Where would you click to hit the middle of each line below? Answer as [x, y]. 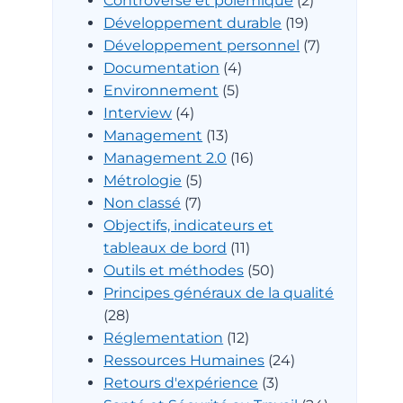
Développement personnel [202, 45]
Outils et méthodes [174, 270]
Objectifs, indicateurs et [189, 225]
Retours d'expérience [181, 382]
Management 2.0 [166, 157]
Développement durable [193, 22]
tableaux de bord [166, 247]
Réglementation [164, 337]
